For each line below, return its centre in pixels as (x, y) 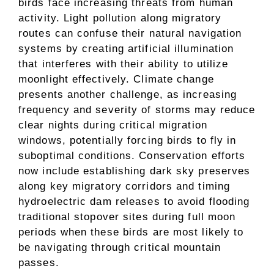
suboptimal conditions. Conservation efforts (132, 155)
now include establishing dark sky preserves (135, 171)
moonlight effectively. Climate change (116, 79)
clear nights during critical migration (113, 125)
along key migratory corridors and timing (124, 186)
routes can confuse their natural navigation (130, 33)
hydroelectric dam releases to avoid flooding (134, 201)
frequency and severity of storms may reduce (137, 109)
